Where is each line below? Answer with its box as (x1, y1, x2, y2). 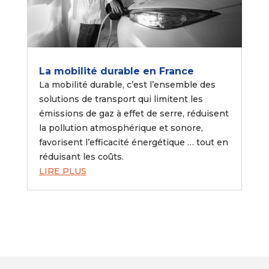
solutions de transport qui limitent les (38, 93, 203, 104)
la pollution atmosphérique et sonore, (38, 122, 203, 133)
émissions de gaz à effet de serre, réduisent (38, 107, 229, 119)
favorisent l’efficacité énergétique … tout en (38, 136, 228, 148)
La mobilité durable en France (38, 65, 197, 77)
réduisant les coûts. (38, 151, 124, 162)
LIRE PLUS (38, 165, 86, 177)
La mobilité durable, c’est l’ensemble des (38, 79, 216, 90)
